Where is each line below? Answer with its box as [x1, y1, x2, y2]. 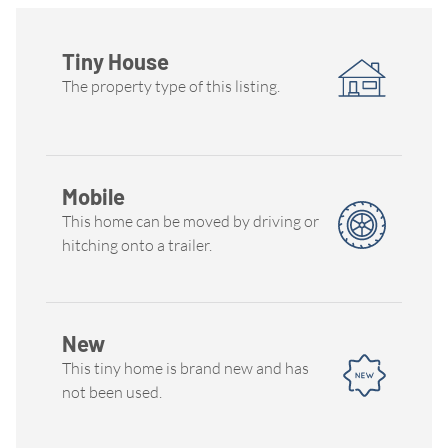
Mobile [62, 183, 125, 210]
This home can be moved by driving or [62, 211, 319, 232]
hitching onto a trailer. [62, 235, 212, 256]
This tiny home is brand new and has [62, 358, 309, 379]
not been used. [62, 382, 162, 403]
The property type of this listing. [62, 76, 280, 97]
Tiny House [62, 48, 169, 75]
